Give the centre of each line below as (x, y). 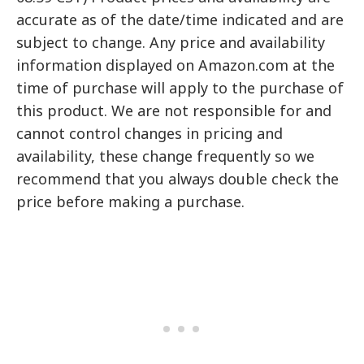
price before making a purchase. (131, 202)
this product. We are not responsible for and (174, 111)
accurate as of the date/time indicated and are (180, 20)
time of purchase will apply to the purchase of (180, 88)
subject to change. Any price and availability (171, 43)
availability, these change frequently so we (166, 156)
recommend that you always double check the (178, 179)
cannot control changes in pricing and (150, 134)
